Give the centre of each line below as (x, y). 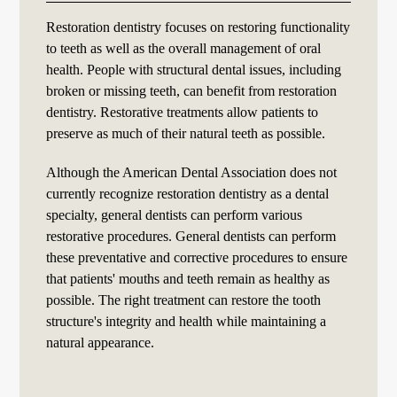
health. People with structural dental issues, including (194, 69)
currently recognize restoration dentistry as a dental (188, 193)
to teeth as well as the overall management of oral (184, 48)
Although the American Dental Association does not (192, 172)
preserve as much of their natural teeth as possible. (186, 133)
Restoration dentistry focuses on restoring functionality (198, 27)
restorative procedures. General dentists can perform (191, 236)
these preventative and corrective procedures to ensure (197, 257)
